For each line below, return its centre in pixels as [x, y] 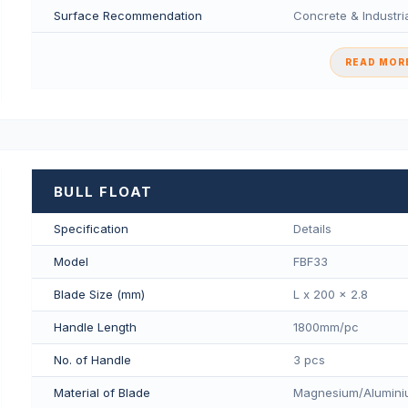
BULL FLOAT [103, 191]
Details [312, 228]
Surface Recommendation [127, 15]
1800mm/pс [326, 326]
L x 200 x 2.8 [330, 294]
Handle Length [95, 326]
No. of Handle [92, 359]
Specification [91, 228]
